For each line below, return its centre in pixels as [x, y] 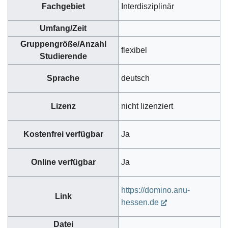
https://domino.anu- [155, 190]
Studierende [63, 56]
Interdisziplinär [148, 6]
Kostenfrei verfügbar [63, 134]
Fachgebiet [63, 6]
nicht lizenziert [147, 106]
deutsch [135, 78]
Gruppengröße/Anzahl [63, 44]
